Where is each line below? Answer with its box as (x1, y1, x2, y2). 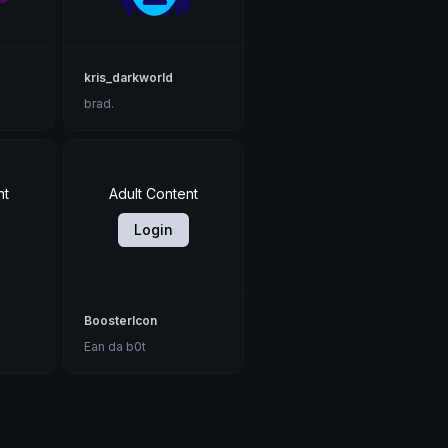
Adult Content (109, 185, 199, 203)
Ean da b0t (84, 339, 147, 355)
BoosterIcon (84, 313, 158, 329)
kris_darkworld (84, 70, 174, 86)
